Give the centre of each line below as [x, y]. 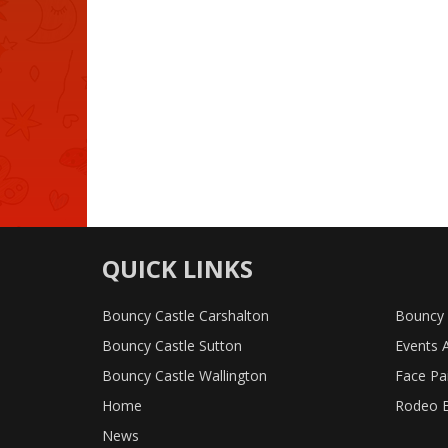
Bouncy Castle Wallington [184, 376]
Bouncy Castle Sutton [172, 346]
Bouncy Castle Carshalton [185, 316]
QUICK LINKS [177, 269]
